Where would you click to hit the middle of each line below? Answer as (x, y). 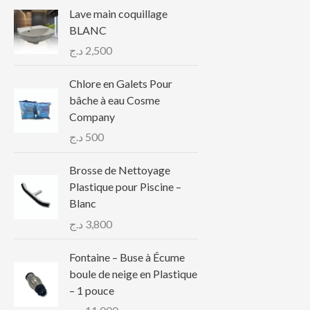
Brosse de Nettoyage (120, 170)
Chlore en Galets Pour (121, 83)
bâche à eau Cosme (115, 100)
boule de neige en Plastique (133, 273)
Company (92, 116)
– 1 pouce (92, 290)
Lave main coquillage (118, 13)
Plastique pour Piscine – (125, 187)
